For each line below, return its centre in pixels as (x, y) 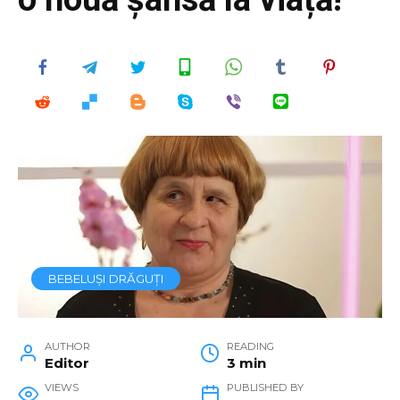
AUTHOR (68, 347)
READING (251, 347)
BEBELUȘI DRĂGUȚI (106, 279)
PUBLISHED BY (266, 388)
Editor (67, 363)
